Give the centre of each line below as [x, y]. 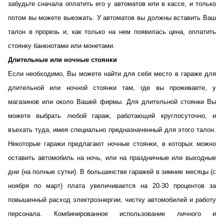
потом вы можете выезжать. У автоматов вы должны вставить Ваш [112, 18]
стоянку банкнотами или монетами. [61, 46]
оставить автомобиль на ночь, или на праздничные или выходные [112, 158]
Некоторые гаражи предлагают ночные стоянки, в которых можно [112, 144]
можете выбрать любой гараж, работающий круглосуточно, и [112, 116]
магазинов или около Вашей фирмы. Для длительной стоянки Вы [112, 102]
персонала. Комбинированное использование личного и [112, 214]
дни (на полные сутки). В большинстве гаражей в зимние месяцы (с [112, 172]
